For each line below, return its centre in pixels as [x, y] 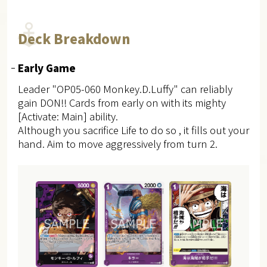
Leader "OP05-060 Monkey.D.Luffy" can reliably [125, 89]
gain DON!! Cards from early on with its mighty [122, 103]
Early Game [46, 68]
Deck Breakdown [74, 39]
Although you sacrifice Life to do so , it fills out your [133, 130]
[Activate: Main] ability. [68, 117]
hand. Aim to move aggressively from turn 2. [117, 144]
